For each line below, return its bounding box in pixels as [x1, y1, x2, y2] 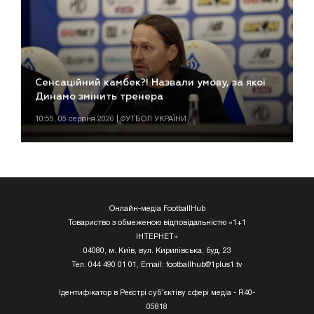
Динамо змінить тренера [35, 92, 163, 102]
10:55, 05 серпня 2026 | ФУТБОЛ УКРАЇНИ [35, 116, 186, 123]
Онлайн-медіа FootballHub [109, 205, 205, 213]
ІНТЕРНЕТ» [136, 233, 178, 241]
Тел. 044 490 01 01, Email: [71, 261, 166, 269]
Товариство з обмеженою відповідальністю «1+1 [68, 219, 246, 227]
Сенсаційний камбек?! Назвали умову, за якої [35, 78, 266, 88]
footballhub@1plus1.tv [166, 261, 243, 269]
